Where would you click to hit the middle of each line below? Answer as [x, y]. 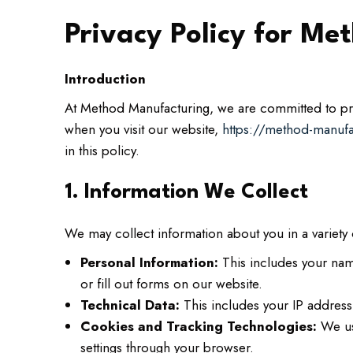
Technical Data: [130, 305]
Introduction [105, 79]
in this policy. [102, 150]
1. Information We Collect [186, 192]
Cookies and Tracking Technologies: [199, 326]
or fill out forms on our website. [171, 284]
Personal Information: [149, 262]
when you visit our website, [143, 129]
